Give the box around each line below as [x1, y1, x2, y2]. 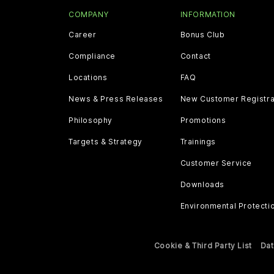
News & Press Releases [68, 94, 163, 103]
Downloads [180, 179, 224, 189]
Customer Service [180, 158, 253, 168]
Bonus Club [180, 29, 225, 39]
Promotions [180, 115, 226, 125]
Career [68, 29, 97, 39]
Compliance [68, 51, 116, 61]
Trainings [180, 136, 216, 146]
